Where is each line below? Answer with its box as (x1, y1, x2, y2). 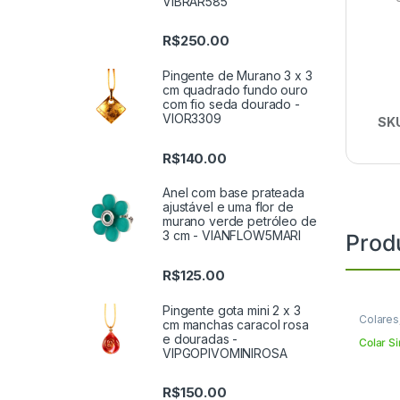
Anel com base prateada (162, 185, 304, 201)
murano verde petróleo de (162, 213, 317, 229)
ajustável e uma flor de (162, 199, 294, 215)
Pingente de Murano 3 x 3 (162, 68, 312, 84)
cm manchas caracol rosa (162, 316, 309, 332)
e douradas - (162, 330, 238, 346)
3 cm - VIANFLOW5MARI (162, 228, 302, 244)
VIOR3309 (162, 111, 221, 127)
